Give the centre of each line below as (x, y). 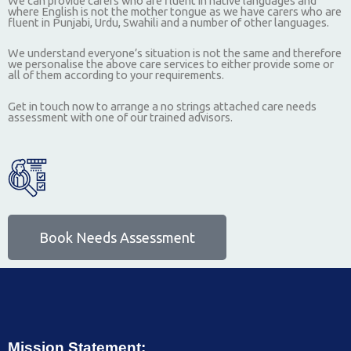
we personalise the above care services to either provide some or (171, 64)
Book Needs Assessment (117, 238)
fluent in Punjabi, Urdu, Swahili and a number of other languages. (168, 22)
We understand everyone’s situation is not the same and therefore (175, 53)
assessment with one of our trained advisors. (120, 117)
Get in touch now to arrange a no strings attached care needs (162, 106)
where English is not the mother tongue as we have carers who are (175, 11)
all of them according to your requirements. (116, 75)
